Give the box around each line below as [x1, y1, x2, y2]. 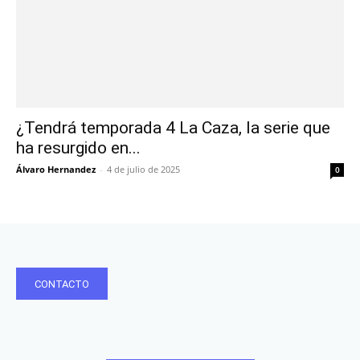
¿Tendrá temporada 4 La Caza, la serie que [16, 117, 330, 137]
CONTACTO [35, 277, 89, 290]
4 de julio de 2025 [107, 162, 180, 175]
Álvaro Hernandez [16, 162, 96, 175]
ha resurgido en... [16, 137, 141, 157]
